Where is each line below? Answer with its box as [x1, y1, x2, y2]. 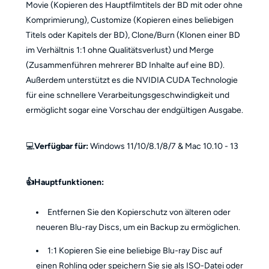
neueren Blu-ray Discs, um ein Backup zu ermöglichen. [36, 222, 241, 232]
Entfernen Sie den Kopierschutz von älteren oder [47, 207, 231, 217]
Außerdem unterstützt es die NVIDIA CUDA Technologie [25, 75, 238, 85]
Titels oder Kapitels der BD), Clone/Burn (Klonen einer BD [25, 30, 240, 40]
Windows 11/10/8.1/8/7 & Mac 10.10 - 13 [88, 141, 238, 151]
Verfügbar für [34, 141, 86, 151]
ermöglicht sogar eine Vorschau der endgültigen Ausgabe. [25, 105, 243, 115]
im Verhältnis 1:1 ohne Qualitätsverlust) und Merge [25, 45, 214, 55]
